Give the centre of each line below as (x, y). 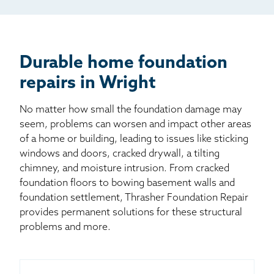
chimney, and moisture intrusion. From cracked (124, 168)
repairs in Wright (87, 83)
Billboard (71, 18)
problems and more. (65, 227)
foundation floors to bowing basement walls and (127, 183)
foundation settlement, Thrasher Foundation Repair (134, 198)
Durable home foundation (124, 63)
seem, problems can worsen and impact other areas (135, 124)
